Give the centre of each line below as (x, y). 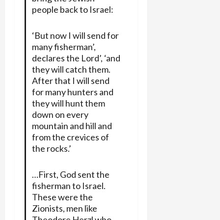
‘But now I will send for (75, 35)
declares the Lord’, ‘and (76, 58)
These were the (62, 197)
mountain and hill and (72, 125)
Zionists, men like (64, 208)
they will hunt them (68, 103)
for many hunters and (72, 92)
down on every (60, 114)
